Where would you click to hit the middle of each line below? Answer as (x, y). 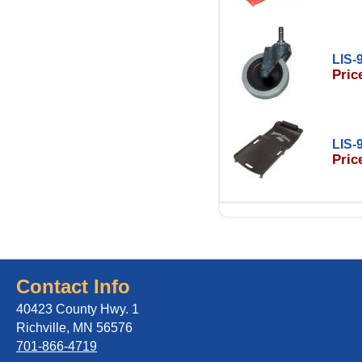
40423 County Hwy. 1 (78, 309)
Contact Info (73, 286)
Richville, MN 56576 (74, 328)
